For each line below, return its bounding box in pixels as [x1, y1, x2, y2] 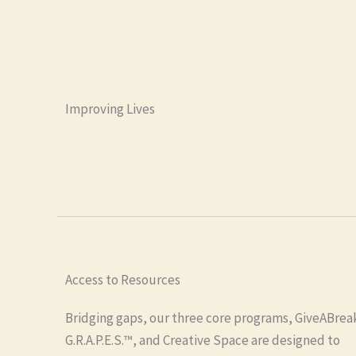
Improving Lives [65, 100, 155, 118]
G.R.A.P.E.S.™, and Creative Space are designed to [65, 331, 340, 349]
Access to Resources [65, 271, 180, 288]
